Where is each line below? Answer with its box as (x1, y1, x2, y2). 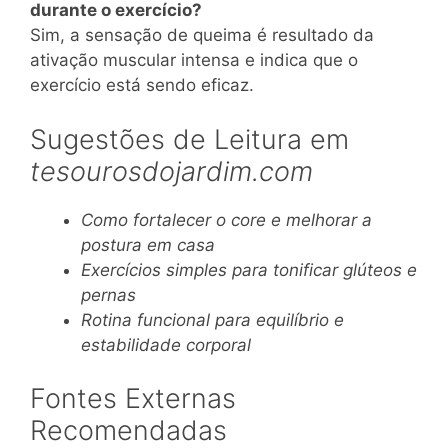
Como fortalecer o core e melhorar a (81, 209, 372, 230)
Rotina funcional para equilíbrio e (81, 309, 344, 330)
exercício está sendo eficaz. (30, 75, 254, 96)
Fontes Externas (30, 382, 236, 416)
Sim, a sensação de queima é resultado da (30, 25, 374, 46)
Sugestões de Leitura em (30, 122, 349, 156)
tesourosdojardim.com (30, 154, 313, 188)
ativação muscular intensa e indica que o (30, 50, 358, 71)
